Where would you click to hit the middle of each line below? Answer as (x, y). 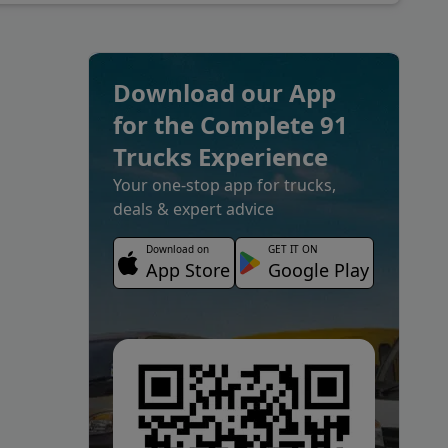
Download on (177, 249)
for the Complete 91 (230, 124)
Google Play (318, 270)
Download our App (224, 92)
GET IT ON (293, 249)
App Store (188, 270)
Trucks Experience (220, 156)
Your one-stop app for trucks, (224, 185)
